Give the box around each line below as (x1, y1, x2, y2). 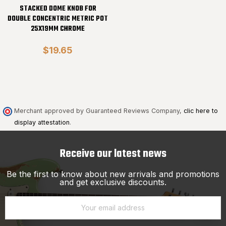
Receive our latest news (60, 145, 166, 162)
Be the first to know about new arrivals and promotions (7, 168, 219, 179)
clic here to (184, 107, 218, 115)
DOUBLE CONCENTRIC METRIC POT (8, 13, 108, 25)
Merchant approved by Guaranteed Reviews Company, (14, 107, 184, 115)
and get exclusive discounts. (60, 177, 166, 187)
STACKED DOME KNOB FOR (19, 3, 96, 15)
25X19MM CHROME (31, 23, 85, 35)
